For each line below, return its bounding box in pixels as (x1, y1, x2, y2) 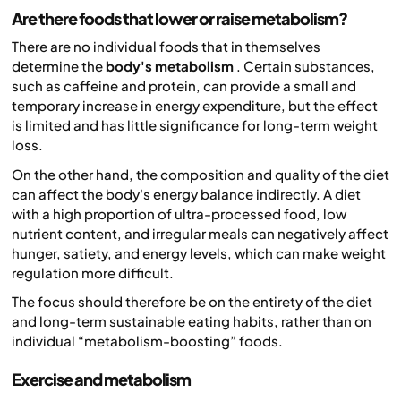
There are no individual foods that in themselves (12, 38, 320, 55)
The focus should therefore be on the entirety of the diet (12, 293, 372, 311)
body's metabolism (106, 57, 234, 75)
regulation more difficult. (12, 263, 174, 281)
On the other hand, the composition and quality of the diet (12, 165, 389, 183)
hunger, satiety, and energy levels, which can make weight (12, 243, 386, 261)
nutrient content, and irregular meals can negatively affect (12, 224, 388, 242)
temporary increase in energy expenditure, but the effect (12, 97, 378, 115)
